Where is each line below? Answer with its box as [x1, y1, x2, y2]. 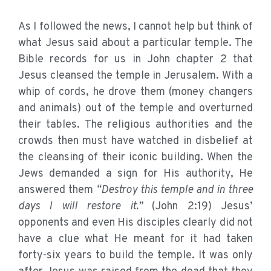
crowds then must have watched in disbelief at [18, 134, 253, 149]
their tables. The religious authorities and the [18, 118, 253, 132]
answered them [18, 183, 96, 198]
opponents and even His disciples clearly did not [18, 216, 253, 230]
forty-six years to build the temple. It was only [18, 249, 253, 263]
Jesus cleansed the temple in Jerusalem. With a [18, 69, 253, 83]
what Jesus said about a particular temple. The [18, 36, 253, 51]
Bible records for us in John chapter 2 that [18, 53, 253, 67]
